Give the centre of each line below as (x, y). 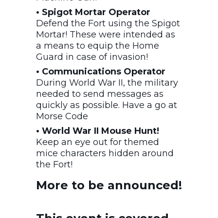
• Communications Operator (101, 71)
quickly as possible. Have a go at (107, 105)
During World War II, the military (107, 82)
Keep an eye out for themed (98, 142)
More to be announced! (109, 185)
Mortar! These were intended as (106, 34)
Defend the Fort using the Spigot (108, 23)
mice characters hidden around (105, 153)
